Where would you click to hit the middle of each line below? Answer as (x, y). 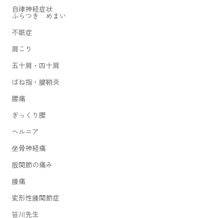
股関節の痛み (32, 164)
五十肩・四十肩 (36, 65)
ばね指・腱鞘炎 (36, 82)
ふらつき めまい (39, 15)
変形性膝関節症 (36, 197)
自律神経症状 (32, 9)
